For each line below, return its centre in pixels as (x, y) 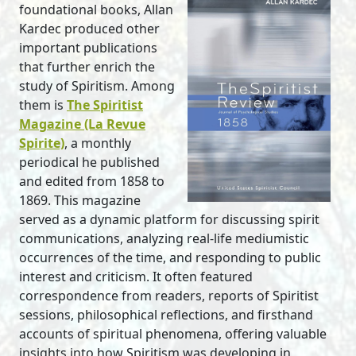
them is (43, 105)
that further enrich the (87, 67)
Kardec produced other (89, 29)
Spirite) (42, 143)
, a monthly (98, 143)
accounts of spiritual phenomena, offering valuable (173, 334)
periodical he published (89, 163)
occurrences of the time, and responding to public (170, 258)
